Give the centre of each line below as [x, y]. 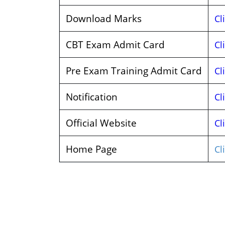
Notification [93, 97]
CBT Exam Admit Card [115, 44]
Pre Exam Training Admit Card [134, 71]
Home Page [93, 149]
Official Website [102, 123]
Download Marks [104, 18]
